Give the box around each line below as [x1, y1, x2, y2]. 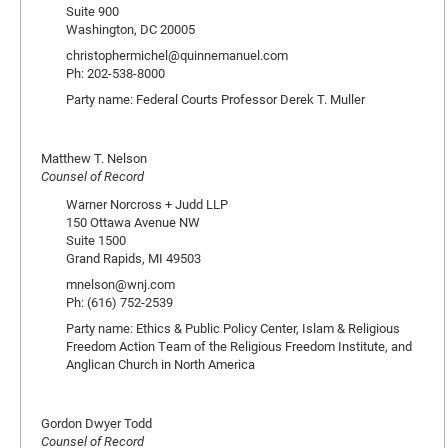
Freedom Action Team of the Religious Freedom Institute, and [66, 337, 412, 355]
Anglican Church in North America [66, 355, 255, 373]
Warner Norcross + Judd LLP [66, 195, 228, 213]
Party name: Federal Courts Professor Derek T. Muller [66, 90, 365, 108]
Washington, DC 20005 [66, 20, 195, 38]
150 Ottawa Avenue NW [66, 213, 200, 231]
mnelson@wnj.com [66, 275, 175, 293]
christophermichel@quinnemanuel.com [66, 46, 288, 64]
